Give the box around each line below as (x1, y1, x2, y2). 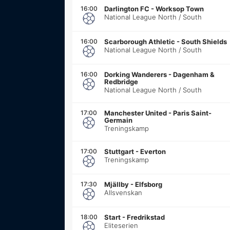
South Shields (181, 37, 227, 46)
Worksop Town (156, 4, 204, 13)
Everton (140, 147, 166, 156)
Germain (104, 116, 132, 124)
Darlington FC (104, 4, 149, 13)
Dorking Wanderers (104, 70, 167, 79)
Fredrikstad (127, 213, 165, 221)
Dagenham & (173, 70, 215, 79)
